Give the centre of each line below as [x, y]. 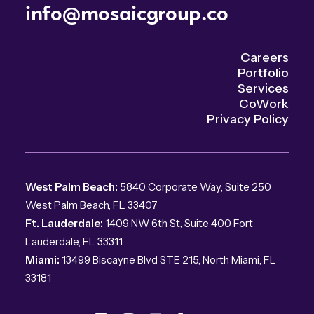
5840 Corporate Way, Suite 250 [196, 187]
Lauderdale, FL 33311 [74, 241]
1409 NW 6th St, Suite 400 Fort [179, 223]
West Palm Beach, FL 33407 [91, 205]
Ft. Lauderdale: [65, 223]
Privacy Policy [248, 119]
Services [263, 88]
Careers [265, 57]
